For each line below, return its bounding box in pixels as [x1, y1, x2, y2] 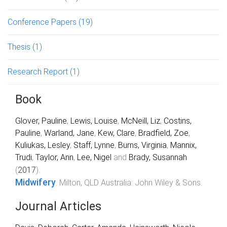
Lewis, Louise [70, 116, 118, 126]
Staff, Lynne [73, 140, 115, 150]
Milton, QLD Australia [59, 177, 131, 187]
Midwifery [15, 177, 56, 187]
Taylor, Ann [35, 152, 73, 162]
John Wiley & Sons [135, 177, 201, 187]
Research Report [8, 66, 70, 77]
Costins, [164, 116, 192, 126]
